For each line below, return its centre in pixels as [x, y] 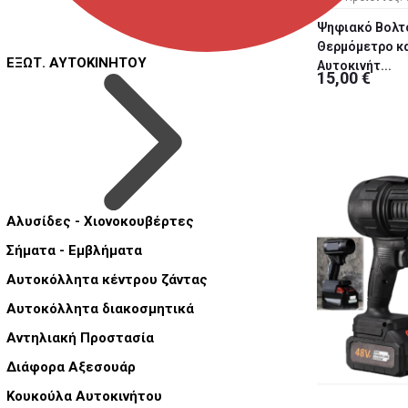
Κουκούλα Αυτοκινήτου [84, 397]
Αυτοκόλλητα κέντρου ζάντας [107, 280]
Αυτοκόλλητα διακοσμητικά [100, 309]
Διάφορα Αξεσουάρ [71, 367]
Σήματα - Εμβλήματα [74, 251]
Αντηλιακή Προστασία [80, 338]
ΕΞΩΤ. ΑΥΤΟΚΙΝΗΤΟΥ [76, 63]
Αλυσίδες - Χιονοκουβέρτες [100, 222]
